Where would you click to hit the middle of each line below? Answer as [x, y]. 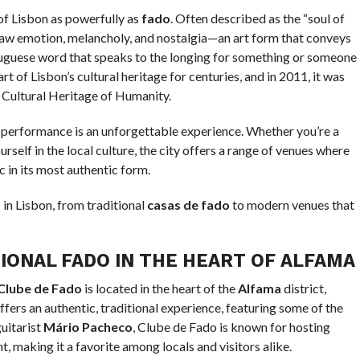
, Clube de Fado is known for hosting [231, 327]
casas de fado [188, 205]
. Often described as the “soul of [257, 18]
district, [303, 288]
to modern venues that [292, 205]
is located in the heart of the [160, 288]
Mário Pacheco [88, 327]
